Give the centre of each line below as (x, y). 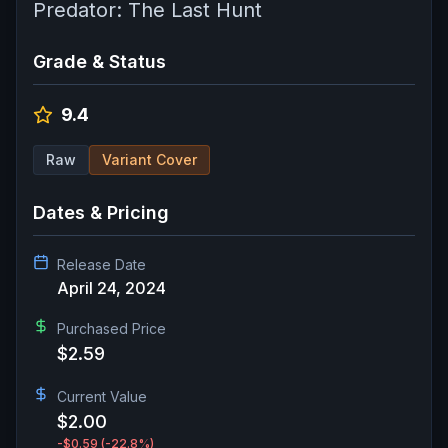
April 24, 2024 (111, 287)
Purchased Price (111, 328)
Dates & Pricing (101, 212)
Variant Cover (149, 159)
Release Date (101, 264)
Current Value (102, 396)
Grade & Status (99, 61)
